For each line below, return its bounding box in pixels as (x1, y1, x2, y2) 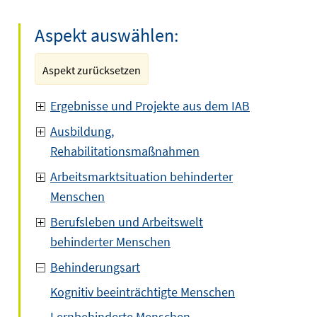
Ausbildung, (50, 123, 114, 139)
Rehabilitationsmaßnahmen (50, 143, 200, 159)
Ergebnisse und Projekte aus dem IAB (50, 98, 250, 114)
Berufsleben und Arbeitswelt (50, 214, 203, 230)
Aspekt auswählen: (35, 23, 178, 47)
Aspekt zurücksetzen (42, 63, 141, 77)
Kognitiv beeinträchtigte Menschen (50, 284, 235, 300)
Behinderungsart (50, 259, 140, 275)
